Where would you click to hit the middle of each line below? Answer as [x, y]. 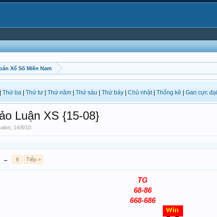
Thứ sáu [86, 93]
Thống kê [169, 93]
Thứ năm [59, 93]
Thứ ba [12, 93]
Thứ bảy [113, 93]
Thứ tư [34, 93]
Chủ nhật [140, 93]
